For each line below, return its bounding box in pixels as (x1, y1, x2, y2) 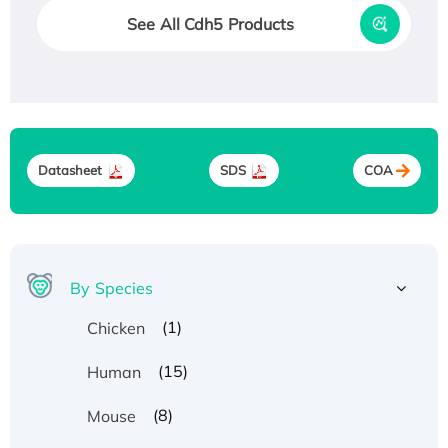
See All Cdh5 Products (127, 13, 295, 34)
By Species (70, 277, 154, 298)
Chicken (86, 317, 146, 338)
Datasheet (37, 162, 103, 179)
